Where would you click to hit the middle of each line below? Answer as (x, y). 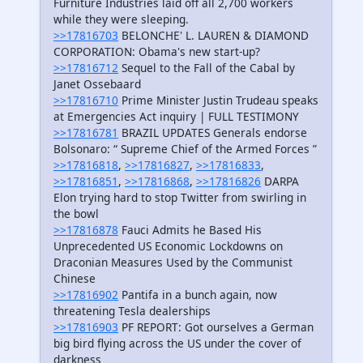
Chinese (75, 278)
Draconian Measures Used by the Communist (173, 262)
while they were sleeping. (121, 19)
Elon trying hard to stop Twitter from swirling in (180, 197)
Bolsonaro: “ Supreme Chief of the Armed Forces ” (185, 148)
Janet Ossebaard (97, 83)
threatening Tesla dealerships (132, 310)
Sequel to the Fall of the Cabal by (207, 67)
